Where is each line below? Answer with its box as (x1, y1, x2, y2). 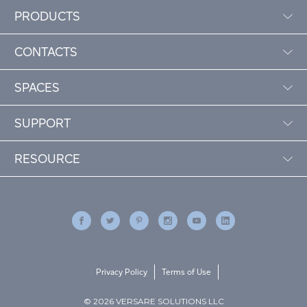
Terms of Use (161, 267, 211, 278)
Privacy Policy (95, 267, 147, 278)
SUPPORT (14, 116, 71, 131)
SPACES (14, 80, 60, 95)
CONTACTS (14, 45, 77, 60)
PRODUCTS (14, 9, 80, 24)
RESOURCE (14, 151, 80, 167)
